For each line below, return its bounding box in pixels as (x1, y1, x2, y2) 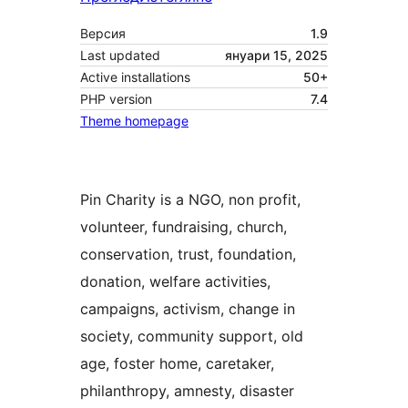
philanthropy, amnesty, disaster (80, 382, 294, 401)
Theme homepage (80, 113, 189, 129)
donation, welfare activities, (80, 272, 270, 291)
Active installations (80, 69, 190, 86)
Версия (80, 25, 126, 42)
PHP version (80, 91, 152, 107)
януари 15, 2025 (225, 47, 328, 64)
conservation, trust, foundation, (80, 245, 296, 264)
